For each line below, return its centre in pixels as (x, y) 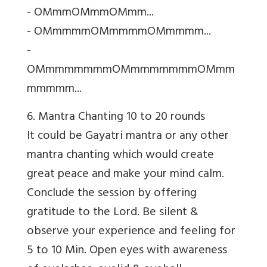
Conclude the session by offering (112, 194)
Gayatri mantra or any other (157, 137)
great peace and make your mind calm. (125, 175)
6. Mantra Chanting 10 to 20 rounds (116, 118)
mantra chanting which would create (120, 156)
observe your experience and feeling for (131, 232)
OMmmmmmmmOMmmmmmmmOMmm (131, 71)
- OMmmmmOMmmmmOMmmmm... (119, 33)
